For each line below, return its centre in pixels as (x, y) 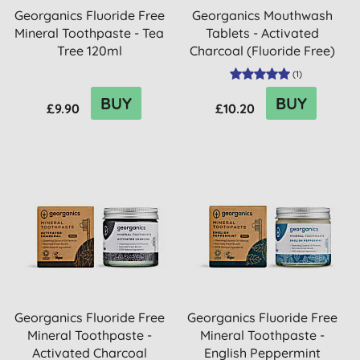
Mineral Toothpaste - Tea (90, 33)
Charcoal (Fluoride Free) (262, 51)
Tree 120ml (89, 51)
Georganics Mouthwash (262, 15)
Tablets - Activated (262, 33)
